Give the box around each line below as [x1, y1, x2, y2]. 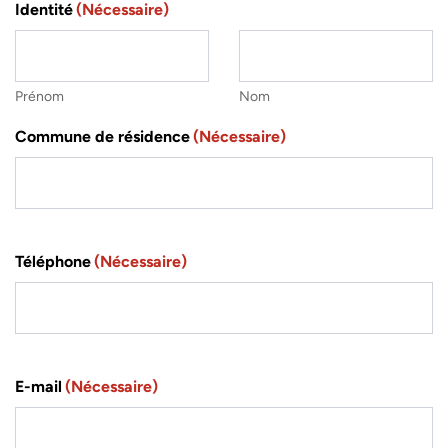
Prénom [15, 88, 64, 106]
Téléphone [15, 252, 91, 272]
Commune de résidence [15, 127, 190, 147]
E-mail [15, 377, 62, 397]
